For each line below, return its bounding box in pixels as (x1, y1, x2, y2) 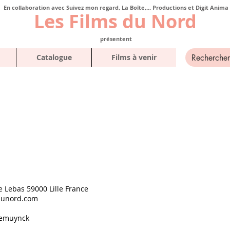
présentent (100, 35, 132, 43)
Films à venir (111, 52, 157, 62)
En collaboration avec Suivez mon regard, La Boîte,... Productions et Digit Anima (3, 4, 228, 11)
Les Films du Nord (34, 9, 197, 34)
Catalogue (36, 52, 72, 62)
